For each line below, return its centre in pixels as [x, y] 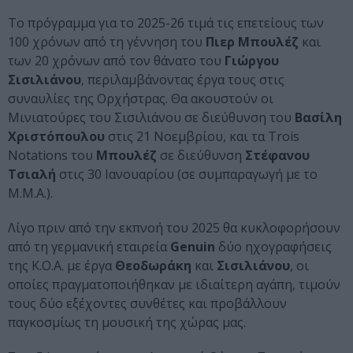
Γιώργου [250, 61]
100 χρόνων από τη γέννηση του [107, 42]
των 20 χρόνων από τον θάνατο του [115, 61]
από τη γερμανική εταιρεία [89, 247]
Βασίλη [317, 118]
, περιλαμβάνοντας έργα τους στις [183, 80]
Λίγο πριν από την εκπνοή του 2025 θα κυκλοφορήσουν [174, 228]
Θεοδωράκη [153, 266]
